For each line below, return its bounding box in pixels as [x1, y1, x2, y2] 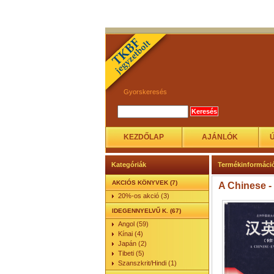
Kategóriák [111, 161, 146, 168]
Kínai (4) [118, 230, 143, 237]
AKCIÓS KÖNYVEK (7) [112, 179, 177, 186]
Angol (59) [118, 220, 149, 228]
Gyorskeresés [124, 87, 167, 95]
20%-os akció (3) [118, 192, 169, 199]
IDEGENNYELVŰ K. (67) [112, 207, 181, 214]
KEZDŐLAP [123, 133, 164, 141]
